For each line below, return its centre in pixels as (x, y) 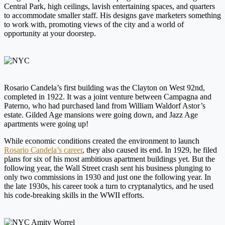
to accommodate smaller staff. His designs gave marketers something (113, 16)
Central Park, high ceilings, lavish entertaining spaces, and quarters (109, 7)
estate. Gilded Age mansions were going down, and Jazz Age (101, 115)
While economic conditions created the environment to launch (102, 141)
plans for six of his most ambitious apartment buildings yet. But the (109, 159)
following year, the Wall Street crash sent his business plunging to (107, 168)
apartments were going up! (47, 124)
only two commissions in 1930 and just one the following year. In (107, 177)
